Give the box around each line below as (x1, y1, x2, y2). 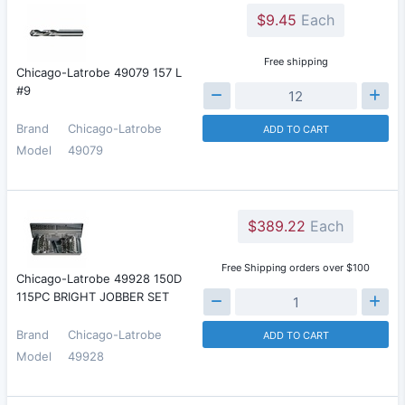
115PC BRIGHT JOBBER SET (16, 289, 169, 304)
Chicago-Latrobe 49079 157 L (16, 65, 182, 80)
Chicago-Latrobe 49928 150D (16, 271, 182, 286)
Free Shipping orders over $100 (221, 261, 370, 274)
